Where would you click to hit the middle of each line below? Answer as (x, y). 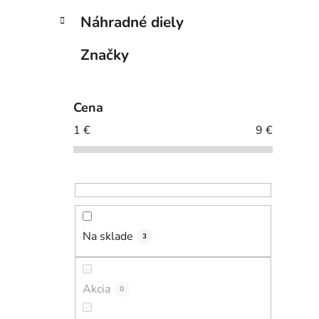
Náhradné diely (132, 22)
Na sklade (108, 237)
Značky (105, 55)
